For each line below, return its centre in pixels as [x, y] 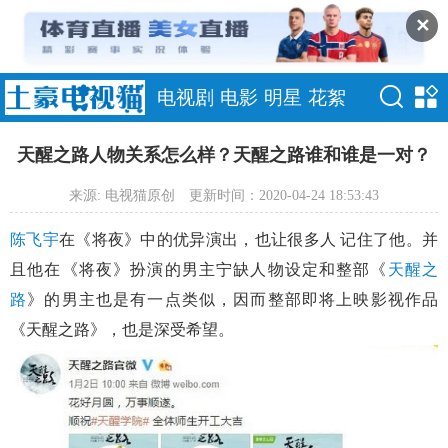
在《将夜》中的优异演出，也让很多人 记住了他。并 [248, 239]
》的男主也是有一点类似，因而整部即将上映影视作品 [233, 299]
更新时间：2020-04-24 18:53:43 [284, 195]
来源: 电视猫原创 [122, 195]
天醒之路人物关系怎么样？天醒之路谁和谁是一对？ [224, 154]
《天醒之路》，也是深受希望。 [122, 329]
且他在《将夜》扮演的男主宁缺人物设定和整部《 [199, 269]
